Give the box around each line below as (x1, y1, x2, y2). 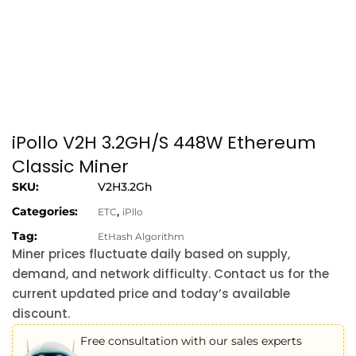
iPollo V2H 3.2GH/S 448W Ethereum (12, 130, 316, 155)
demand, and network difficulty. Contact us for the (12, 265, 329, 282)
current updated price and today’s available (12, 284, 290, 302)
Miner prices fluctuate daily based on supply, (12, 245, 290, 262)
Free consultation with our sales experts (80, 333, 303, 348)
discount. (12, 304, 70, 322)
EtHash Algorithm (98, 230, 184, 242)
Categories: (12, 203, 78, 219)
